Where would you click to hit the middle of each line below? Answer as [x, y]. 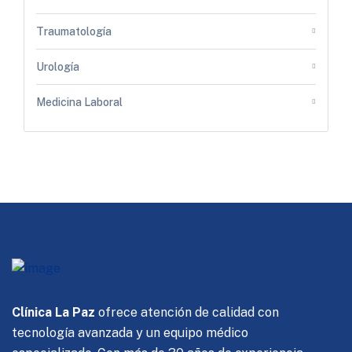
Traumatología [74, 31]
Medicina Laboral [79, 102]
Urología [58, 66]
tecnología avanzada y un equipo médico [130, 332]
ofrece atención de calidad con [187, 312]
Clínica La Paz [53, 312]
